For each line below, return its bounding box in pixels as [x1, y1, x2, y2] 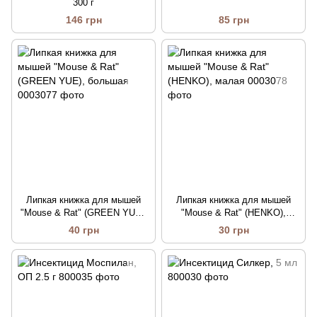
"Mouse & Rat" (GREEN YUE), [20, 207, 147, 219]
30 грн [218, 224, 249, 236]
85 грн [218, 14, 249, 26]
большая [64, 220, 103, 231]
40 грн [68, 224, 99, 236]
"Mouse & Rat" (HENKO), [181, 207, 286, 219]
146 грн [65, 14, 102, 26]
